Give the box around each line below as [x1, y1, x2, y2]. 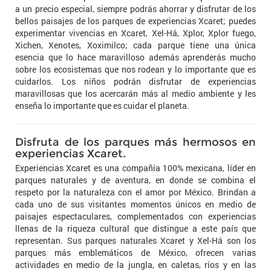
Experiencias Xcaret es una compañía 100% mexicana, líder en [15, 162, 256, 174]
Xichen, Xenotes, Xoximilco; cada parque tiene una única [15, 39, 256, 51]
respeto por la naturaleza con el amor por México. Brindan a [15, 186, 256, 198]
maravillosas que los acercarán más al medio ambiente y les [15, 87, 256, 99]
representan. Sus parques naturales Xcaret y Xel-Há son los [15, 234, 256, 246]
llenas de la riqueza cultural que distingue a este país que [15, 222, 256, 234]
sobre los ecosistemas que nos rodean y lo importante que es [15, 63, 256, 75]
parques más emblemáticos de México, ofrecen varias [15, 246, 256, 258]
